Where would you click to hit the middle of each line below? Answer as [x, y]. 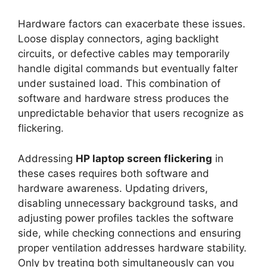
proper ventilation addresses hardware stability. [132, 248]
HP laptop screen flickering [144, 158]
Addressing [47, 158]
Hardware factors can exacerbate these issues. [132, 24]
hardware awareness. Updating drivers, [113, 188]
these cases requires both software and [114, 173]
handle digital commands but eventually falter [128, 69]
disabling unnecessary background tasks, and [128, 203]
